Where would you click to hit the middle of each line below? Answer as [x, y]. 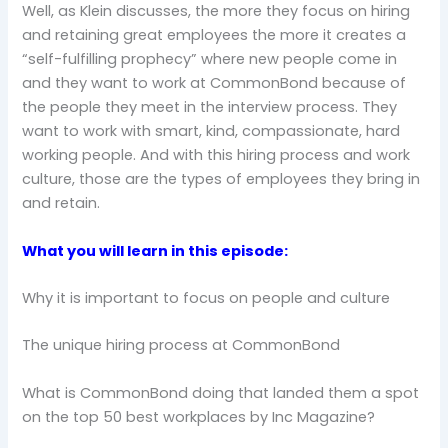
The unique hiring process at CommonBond [181, 345]
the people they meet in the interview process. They [210, 107]
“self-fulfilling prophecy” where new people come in [210, 59]
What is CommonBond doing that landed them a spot [221, 392]
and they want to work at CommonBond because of [214, 83]
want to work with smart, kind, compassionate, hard [211, 131]
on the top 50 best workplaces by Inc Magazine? [199, 416]
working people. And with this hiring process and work [216, 155]
